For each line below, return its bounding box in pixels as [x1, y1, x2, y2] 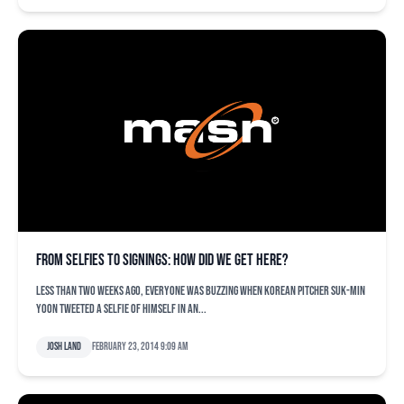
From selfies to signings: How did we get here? [36, 251, 289, 270]
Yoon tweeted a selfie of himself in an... [36, 301, 207, 317]
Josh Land [47, 340, 81, 353]
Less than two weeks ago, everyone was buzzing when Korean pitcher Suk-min [36, 283, 365, 298]
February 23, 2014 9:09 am [92, 340, 188, 353]
